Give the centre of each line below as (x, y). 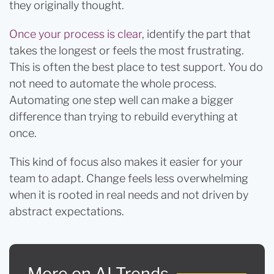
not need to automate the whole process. (113, 83)
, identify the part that (196, 34)
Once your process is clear (76, 34)
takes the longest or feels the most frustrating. (127, 50)
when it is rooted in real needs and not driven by (129, 195)
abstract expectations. (67, 211)
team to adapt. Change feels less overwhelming (129, 178)
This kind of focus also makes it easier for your (126, 162)
